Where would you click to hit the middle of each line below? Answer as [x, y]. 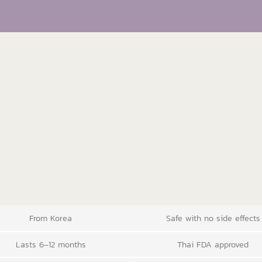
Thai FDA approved [213, 244]
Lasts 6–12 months [51, 244]
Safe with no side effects [213, 218]
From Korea [51, 218]
